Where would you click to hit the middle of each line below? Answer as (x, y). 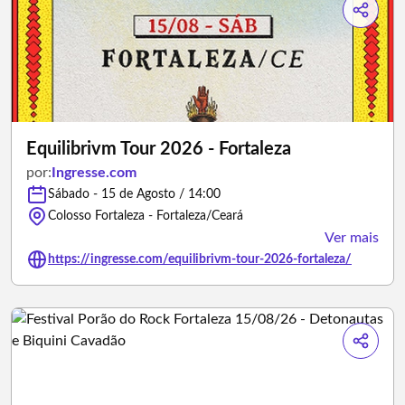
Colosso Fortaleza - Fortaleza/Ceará (146, 216)
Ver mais (352, 238)
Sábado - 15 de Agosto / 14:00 (134, 194)
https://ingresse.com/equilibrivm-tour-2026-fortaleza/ (200, 259)
